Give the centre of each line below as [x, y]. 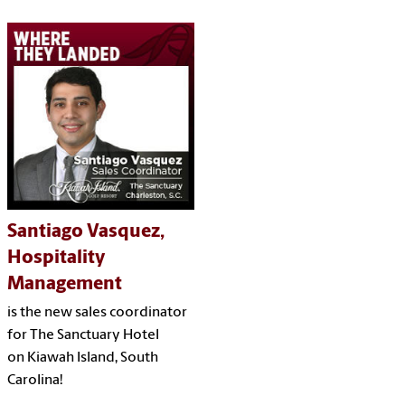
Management [66, 285]
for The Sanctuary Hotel [83, 336]
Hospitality [56, 259]
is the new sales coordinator [97, 313]
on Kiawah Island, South [83, 358]
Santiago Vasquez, [86, 232]
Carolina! [35, 381]
